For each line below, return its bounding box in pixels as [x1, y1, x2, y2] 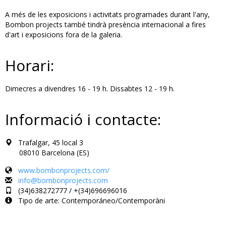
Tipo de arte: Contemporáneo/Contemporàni [12, 195, 165, 205]
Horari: [5, 54, 54, 76]
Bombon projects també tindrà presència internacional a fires [5, 19, 206, 29]
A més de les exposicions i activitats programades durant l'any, [5, 9, 210, 19]
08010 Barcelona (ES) [5, 147, 89, 157]
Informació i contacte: [5, 108, 161, 130]
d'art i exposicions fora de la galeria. [5, 29, 122, 39]
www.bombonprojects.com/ [18, 165, 109, 175]
